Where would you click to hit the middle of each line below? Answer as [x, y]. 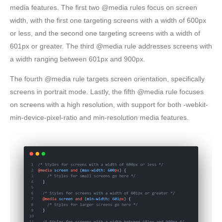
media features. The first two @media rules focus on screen [104, 7]
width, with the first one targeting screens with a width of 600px [108, 20]
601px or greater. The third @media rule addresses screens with [111, 46]
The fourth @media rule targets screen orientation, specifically [107, 79]
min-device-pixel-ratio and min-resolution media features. [99, 118]
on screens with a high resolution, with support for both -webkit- [109, 105]
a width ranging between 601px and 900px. [78, 59]
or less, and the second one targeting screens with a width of [105, 33]
